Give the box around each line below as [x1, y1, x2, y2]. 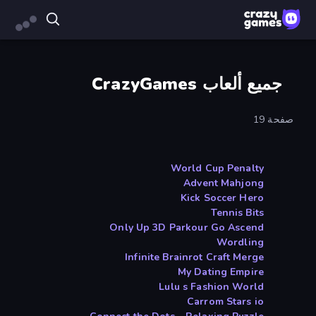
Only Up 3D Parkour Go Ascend [109, 221, 264, 235]
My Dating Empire [177, 265, 264, 279]
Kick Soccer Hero [180, 191, 264, 205]
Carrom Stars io [187, 295, 264, 309]
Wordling [216, 236, 264, 250]
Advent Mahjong [183, 176, 264, 190]
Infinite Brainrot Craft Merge [125, 250, 264, 265]
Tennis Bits [210, 206, 264, 220]
